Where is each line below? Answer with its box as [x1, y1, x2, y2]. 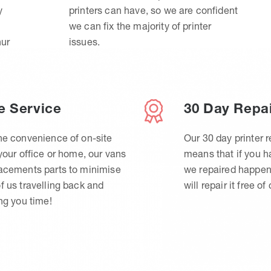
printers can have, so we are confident [69, 4, 238, 16]
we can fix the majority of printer [69, 20, 212, 32]
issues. [69, 36, 100, 48]
